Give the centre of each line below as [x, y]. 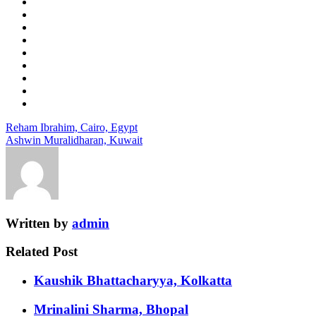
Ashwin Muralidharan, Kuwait [74, 140]
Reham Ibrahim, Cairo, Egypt [72, 127]
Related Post [42, 252]
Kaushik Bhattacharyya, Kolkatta [133, 281]
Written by [39, 223]
